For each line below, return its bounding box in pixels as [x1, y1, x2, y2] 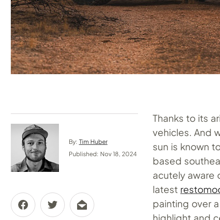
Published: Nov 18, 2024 [69, 150, 137, 158]
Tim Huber [79, 138, 108, 146]
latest [153, 183, 181, 195]
